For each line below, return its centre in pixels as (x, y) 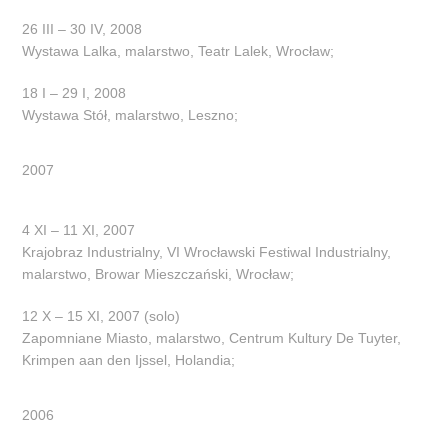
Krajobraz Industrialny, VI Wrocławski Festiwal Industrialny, (207, 251)
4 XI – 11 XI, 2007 (79, 229)
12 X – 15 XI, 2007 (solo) (101, 315)
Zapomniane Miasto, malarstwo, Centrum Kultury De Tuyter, (212, 337)
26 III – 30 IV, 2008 (82, 28)
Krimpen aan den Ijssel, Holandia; (129, 359)
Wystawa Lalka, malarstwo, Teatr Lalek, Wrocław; (178, 50)
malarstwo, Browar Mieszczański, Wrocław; (158, 273)
